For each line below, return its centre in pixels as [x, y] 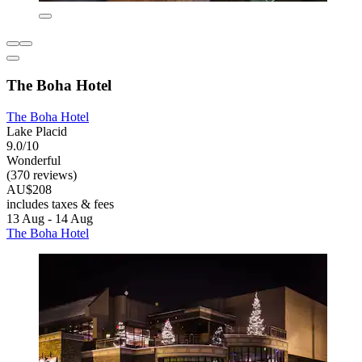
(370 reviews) [42, 175]
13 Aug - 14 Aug [50, 218]
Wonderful [34, 160]
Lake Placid [37, 131]
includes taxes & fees [60, 204]
